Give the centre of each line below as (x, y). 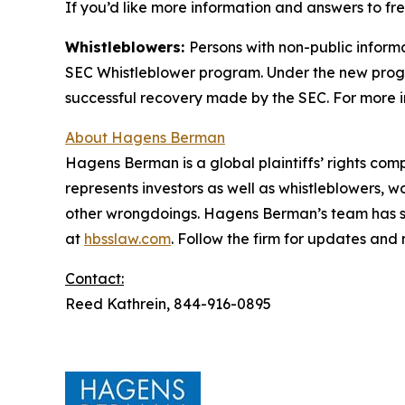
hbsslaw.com (127, 239)
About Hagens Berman (145, 137)
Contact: (94, 278)
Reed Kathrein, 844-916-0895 (168, 304)
